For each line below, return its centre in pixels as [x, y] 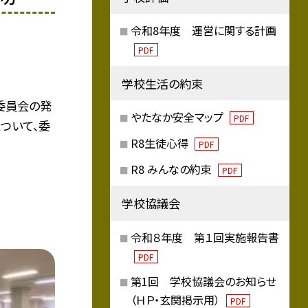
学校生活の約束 [162, 83]
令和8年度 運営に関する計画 [203, 31]
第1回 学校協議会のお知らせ [203, 282]
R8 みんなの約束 [172, 169]
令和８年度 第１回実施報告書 [205, 237]
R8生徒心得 [161, 143]
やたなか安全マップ [178, 117]
